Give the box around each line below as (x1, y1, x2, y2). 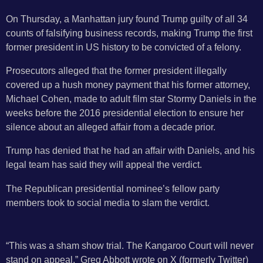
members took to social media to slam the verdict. (6, 197, 210, 208)
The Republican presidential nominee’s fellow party (6, 183, 220, 194)
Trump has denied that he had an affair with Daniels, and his (6, 145, 255, 156)
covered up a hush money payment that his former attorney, (6, 79, 250, 90)
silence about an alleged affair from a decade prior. (6, 121, 215, 132)
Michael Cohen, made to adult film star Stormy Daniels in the (6, 93, 257, 104)
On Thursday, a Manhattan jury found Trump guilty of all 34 (6, 13, 248, 24)
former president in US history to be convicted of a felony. (6, 41, 241, 52)
